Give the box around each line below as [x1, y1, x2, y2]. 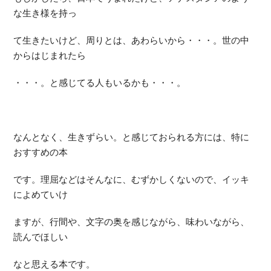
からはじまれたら [13, 50, 87, 61]
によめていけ [13, 189, 68, 200]
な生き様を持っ [13, 7, 77, 19]
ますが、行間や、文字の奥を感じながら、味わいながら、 [13, 216, 250, 227]
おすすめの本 [13, 146, 68, 158]
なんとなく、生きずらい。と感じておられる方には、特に [13, 131, 250, 143]
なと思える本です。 [13, 258, 96, 270]
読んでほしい [13, 231, 68, 243]
